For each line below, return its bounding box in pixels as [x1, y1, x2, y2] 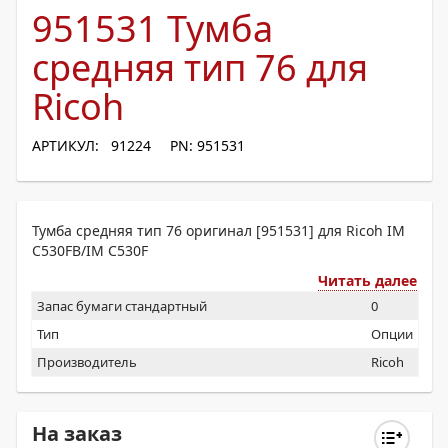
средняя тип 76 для [32, 43, 368, 92]
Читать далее [318, 271, 417, 290]
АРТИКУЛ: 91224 [32, 136, 151, 155]
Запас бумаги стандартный [37, 297, 207, 315]
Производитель [37, 353, 137, 371]
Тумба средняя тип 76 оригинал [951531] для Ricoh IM [32, 221, 405, 240]
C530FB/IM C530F [32, 241, 148, 260]
